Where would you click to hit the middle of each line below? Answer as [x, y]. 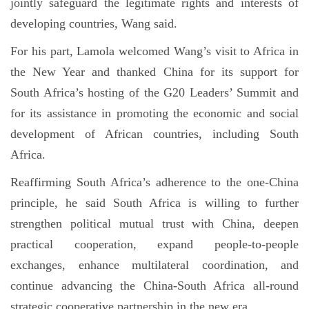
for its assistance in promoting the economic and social [154, 113]
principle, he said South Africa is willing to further [154, 203]
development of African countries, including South [154, 134]
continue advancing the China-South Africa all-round [154, 286]
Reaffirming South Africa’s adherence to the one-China [154, 182]
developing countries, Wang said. [94, 23]
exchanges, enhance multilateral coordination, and [154, 265]
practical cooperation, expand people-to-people [154, 244]
